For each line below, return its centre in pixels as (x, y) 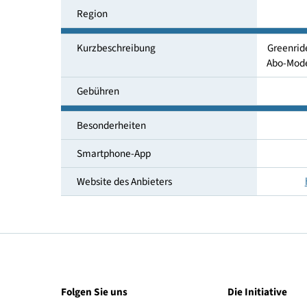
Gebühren (108, 135)
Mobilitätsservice (126, 18)
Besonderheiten (123, 173)
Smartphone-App (126, 204)
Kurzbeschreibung (128, 87)
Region (102, 49)
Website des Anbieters (138, 235)
